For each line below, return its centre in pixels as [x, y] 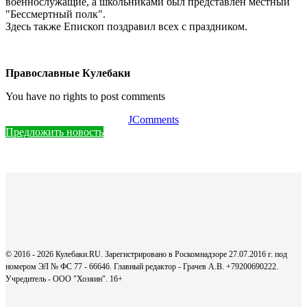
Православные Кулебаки [68, 73]
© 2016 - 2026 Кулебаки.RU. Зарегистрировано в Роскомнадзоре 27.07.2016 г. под [146, 255]
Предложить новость [54, 132]
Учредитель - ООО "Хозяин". [58, 279]
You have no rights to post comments [85, 97]
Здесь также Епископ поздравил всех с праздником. [126, 27]
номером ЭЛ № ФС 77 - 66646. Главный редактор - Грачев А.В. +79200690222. [142, 267]
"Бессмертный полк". [56, 14]
